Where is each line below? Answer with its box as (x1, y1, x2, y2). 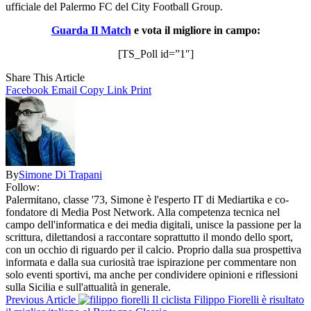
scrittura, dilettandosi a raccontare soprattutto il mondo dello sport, (6, 230, 293, 243)
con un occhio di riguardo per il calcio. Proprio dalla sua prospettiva (6, 243, 301, 255)
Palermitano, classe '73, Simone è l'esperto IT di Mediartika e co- (6, 193, 289, 205)
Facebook (6, 83, 49, 96)
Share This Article (6, 71, 85, 83)
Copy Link (80, 83, 128, 96)
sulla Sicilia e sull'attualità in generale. (6, 280, 171, 293)
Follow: (6, 180, 40, 193)
